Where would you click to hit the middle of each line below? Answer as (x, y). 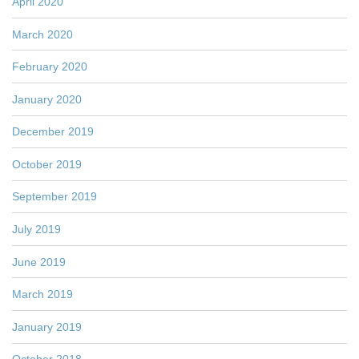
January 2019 (47, 327)
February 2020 (50, 67)
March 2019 (42, 294)
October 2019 (47, 164)
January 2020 (47, 99)
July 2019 (36, 230)
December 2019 (53, 132)
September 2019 (54, 197)
